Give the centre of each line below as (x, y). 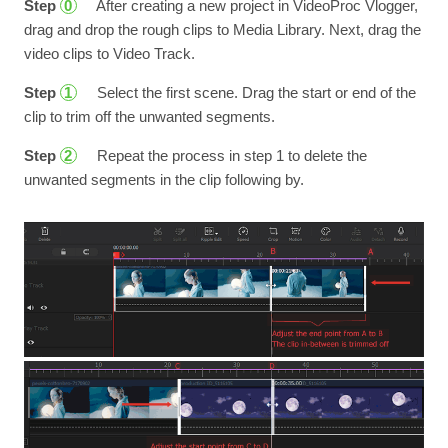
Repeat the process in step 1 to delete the (229, 155)
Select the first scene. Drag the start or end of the (254, 92)
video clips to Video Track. (109, 53)
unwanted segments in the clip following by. (163, 179)
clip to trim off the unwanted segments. (149, 116)
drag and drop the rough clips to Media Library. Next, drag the (222, 29)
